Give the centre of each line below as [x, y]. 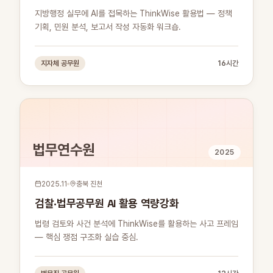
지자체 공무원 [60, 63]
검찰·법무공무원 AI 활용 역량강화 [107, 203]
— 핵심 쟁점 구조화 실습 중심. [87, 237]
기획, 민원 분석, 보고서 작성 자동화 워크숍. [108, 27]
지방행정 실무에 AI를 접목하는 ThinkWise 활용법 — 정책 [133, 13]
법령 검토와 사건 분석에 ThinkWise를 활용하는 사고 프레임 [136, 223]
